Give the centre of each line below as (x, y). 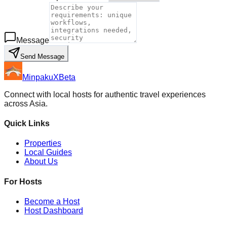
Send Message (42, 56)
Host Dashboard (54, 210)
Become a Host (52, 201)
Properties (43, 143)
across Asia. (26, 103)
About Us (41, 162)
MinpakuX (41, 77)
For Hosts (23, 181)
